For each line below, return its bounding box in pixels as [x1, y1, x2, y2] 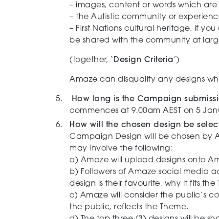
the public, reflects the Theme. [69, 203, 191, 212]
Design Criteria [113, 56, 174, 64]
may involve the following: [69, 145, 173, 153]
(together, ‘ [69, 56, 113, 64]
